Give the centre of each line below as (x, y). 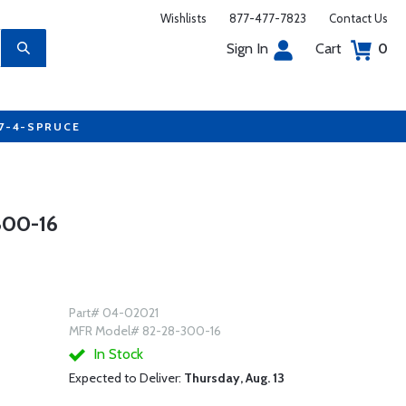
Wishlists (184, 18)
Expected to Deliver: (126, 378)
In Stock (116, 354)
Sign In (247, 48)
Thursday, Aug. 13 (234, 378)
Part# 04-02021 (113, 313)
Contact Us (358, 18)
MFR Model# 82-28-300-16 (145, 331)
